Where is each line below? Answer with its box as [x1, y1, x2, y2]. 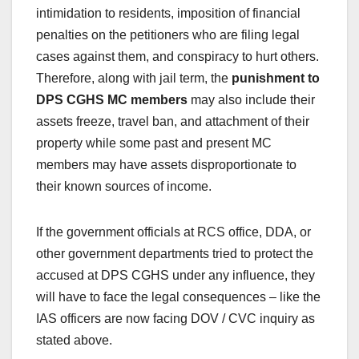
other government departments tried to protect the [36, 247, 313, 261]
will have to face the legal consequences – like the [36, 290, 321, 305]
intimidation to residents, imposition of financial [36, 6, 301, 21]
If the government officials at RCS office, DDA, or [36, 225, 311, 240]
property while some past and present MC [36, 136, 272, 151]
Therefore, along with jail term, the [36, 71, 232, 86]
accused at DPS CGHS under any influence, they [36, 268, 315, 283]
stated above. [36, 333, 112, 348]
